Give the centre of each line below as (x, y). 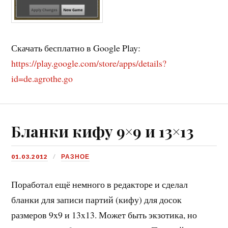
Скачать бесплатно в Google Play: (76, 48)
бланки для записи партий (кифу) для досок (97, 199)
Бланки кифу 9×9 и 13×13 (103, 131)
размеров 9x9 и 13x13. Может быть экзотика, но (104, 215)
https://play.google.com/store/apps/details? (89, 63)
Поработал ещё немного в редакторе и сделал (100, 184)
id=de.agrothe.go (42, 79)
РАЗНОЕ (76, 156)
